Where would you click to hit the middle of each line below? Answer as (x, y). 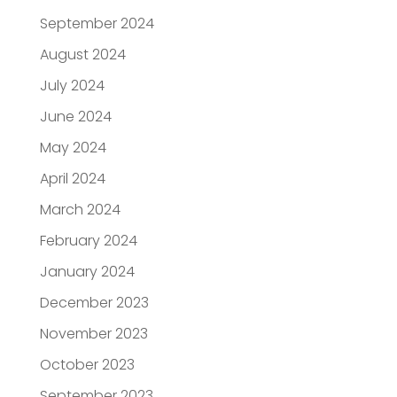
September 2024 (97, 23)
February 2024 (88, 240)
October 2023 (87, 364)
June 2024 (75, 116)
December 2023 (94, 302)
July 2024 (72, 85)
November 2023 (93, 333)
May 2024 (73, 147)
